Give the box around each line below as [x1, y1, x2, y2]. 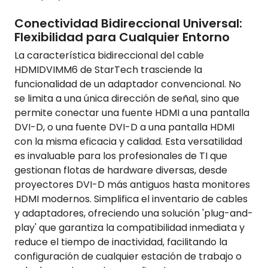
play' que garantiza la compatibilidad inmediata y [14, 220, 245, 234]
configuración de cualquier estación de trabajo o [14, 249, 242, 263]
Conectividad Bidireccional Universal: [14, 14, 242, 32]
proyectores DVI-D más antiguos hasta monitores [14, 177, 250, 191]
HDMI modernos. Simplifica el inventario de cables [14, 191, 248, 206]
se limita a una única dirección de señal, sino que [14, 91, 239, 105]
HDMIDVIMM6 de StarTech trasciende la [14, 62, 202, 77]
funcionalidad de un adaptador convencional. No [14, 77, 241, 91]
